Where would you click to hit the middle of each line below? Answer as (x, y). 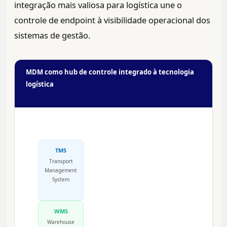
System (61, 180)
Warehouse (61, 222)
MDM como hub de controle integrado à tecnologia (110, 72)
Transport (61, 161)
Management (61, 171)
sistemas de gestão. (52, 35)
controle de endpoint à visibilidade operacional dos (112, 20)
